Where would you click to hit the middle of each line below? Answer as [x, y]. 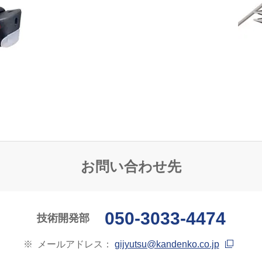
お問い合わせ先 [131, 167]
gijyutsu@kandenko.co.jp [167, 244]
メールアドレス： [76, 244]
